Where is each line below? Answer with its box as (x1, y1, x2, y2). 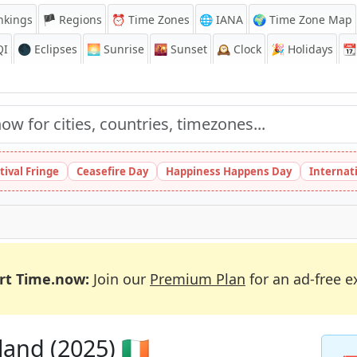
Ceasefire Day (76, 164, 148, 178)
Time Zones (125, 12, 190, 27)
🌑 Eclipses (18, 41, 77, 57)
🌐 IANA (199, 12, 243, 27)
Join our (89, 269, 150, 288)
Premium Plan (150, 269, 245, 288)
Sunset (167, 41, 207, 57)
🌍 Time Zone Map (253, 12, 352, 27)
